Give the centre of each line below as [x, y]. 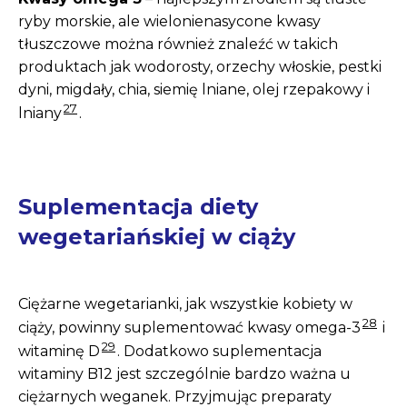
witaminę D [59, 352]
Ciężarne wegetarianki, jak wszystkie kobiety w [185, 303]
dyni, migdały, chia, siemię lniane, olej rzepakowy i [194, 90]
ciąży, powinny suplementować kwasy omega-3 [189, 327]
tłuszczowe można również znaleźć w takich [178, 45]
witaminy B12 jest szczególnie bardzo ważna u [184, 374]
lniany [40, 114]
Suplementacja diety [138, 206]
